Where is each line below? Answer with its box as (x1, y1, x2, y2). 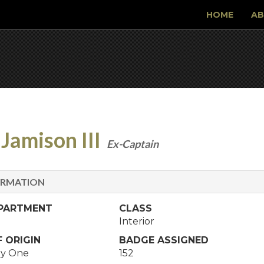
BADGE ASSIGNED (119, 235, 209, 246)
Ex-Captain (107, 137, 159, 150)
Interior (119, 216, 155, 227)
